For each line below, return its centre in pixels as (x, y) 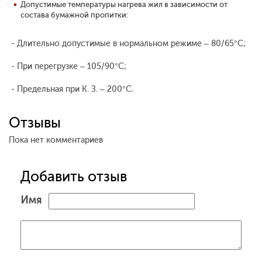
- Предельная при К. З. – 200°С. (71, 89)
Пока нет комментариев (56, 140)
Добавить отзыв (74, 177)
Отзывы (35, 123)
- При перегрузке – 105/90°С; (68, 67)
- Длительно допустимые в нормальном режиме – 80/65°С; (127, 44)
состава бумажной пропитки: (74, 15)
